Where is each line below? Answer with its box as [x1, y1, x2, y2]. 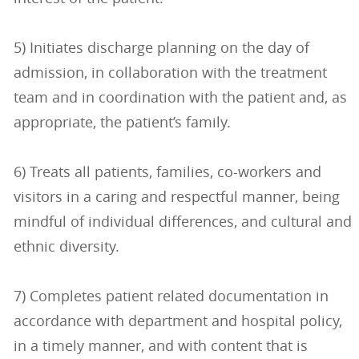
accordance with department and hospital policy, [13, 311, 342, 331]
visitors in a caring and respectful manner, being [13, 187, 340, 207]
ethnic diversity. [13, 236, 119, 256]
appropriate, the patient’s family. [13, 112, 231, 132]
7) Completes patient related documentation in [13, 286, 329, 306]
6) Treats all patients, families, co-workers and [13, 162, 321, 182]
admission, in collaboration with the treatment [13, 63, 327, 83]
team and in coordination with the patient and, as [13, 87, 347, 107]
